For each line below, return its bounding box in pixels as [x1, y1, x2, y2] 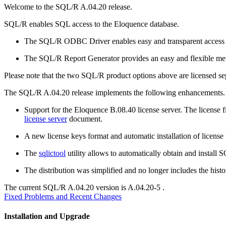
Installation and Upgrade [4, 212, 90, 221]
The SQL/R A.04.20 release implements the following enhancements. [4, 88, 225, 97]
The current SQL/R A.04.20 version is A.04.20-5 [4, 183, 162, 192]
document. [67, 114, 102, 123]
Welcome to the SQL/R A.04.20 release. [4, 2, 132, 11]
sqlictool [39, 148, 66, 157]
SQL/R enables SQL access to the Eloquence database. [4, 19, 179, 28]
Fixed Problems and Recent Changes [4, 192, 122, 201]
